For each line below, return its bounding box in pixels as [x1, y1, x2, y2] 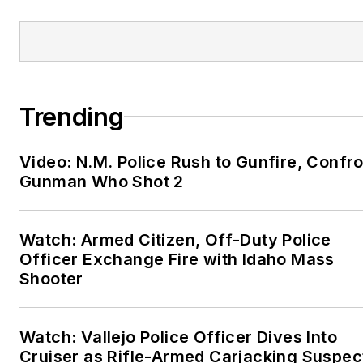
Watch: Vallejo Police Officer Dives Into [19, 327, 337, 347]
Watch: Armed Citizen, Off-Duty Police [19, 229, 331, 250]
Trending [19, 101, 124, 131]
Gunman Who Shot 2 [19, 171, 184, 191]
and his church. [156, 16, 261, 34]
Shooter [19, 268, 83, 288]
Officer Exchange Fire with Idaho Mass [19, 249, 335, 269]
